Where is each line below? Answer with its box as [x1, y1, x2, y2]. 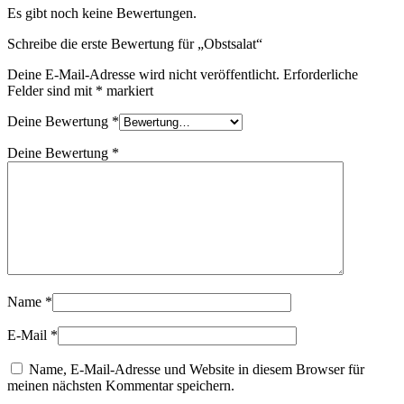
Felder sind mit [7, 82, 96, 98]
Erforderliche [283, 66, 358, 82]
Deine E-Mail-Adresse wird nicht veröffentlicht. [7, 66, 280, 82]
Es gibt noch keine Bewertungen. [7, 5, 197, 21]
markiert [103, 82, 153, 98]
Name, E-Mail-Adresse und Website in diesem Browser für [29, 361, 364, 377]
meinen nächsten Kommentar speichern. [7, 377, 234, 393]
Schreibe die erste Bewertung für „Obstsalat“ [7, 35, 262, 51]
